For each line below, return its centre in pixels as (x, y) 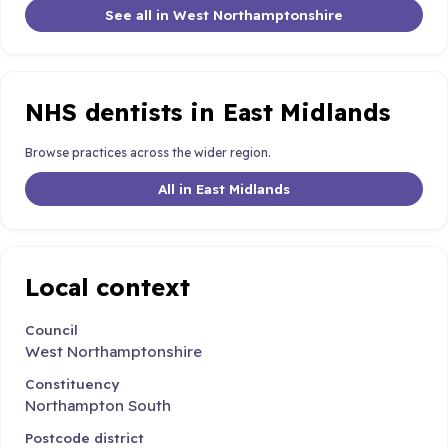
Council (51, 329)
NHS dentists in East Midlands (208, 112)
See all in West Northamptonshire (224, 14)
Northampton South (98, 406)
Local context (107, 287)
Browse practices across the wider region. (148, 152)
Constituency (72, 384)
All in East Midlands (224, 189)
